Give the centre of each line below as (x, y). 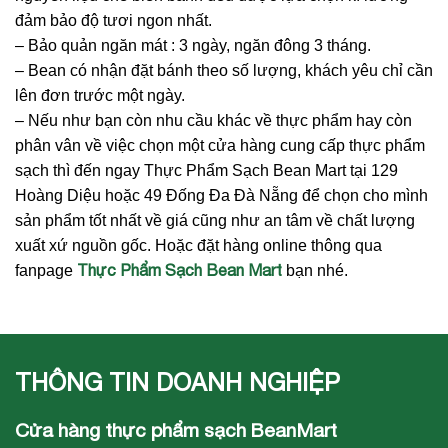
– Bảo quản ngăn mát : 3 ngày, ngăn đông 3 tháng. (193, 45)
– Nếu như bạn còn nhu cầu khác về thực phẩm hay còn (213, 120)
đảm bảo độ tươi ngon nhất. (113, 20)
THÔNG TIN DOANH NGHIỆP (177, 381)
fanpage (46, 270)
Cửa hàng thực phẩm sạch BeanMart (176, 429)
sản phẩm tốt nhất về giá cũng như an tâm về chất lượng (215, 220)
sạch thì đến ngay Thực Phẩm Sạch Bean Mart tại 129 (206, 170)
